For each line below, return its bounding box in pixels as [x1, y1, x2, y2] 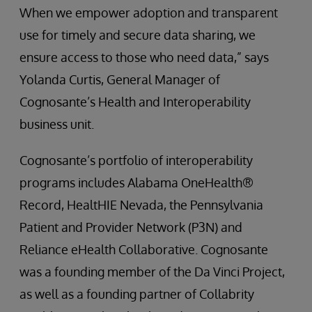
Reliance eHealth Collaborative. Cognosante [19, 242, 268, 257]
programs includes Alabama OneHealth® [19, 175, 253, 190]
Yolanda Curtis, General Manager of [19, 72, 220, 87]
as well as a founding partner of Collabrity [19, 286, 254, 302]
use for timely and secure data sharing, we [19, 27, 256, 42]
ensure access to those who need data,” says [19, 49, 269, 65]
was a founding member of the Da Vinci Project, [19, 264, 285, 279]
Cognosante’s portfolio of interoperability [19, 153, 253, 168]
